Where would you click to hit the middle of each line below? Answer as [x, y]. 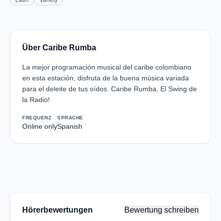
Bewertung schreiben [162, 210]
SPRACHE [70, 118]
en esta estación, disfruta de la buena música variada [106, 78]
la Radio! [36, 100]
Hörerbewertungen [57, 210]
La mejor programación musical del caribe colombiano [107, 67]
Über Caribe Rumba [59, 48]
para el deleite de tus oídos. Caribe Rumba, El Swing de [110, 89]
